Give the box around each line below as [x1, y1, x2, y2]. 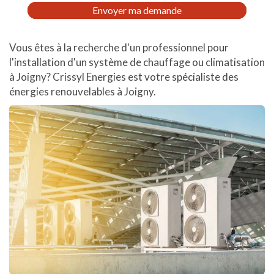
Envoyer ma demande [92, 4, 182, 16]
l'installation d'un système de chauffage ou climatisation [9, 56, 265, 68]
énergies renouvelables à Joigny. [9, 85, 156, 98]
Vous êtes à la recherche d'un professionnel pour [9, 41, 229, 54]
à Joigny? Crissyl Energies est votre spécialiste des [9, 70, 239, 83]
